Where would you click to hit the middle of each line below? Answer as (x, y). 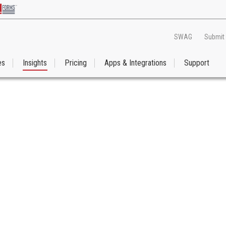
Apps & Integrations (135, 63)
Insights (35, 63)
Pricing (76, 63)
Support (197, 63)
